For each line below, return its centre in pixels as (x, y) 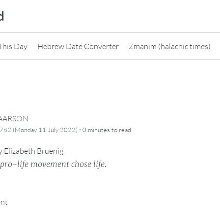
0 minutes (96, 130)
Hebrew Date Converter (78, 46)
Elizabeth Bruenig (34, 151)
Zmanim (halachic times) (170, 46)
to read (121, 130)
